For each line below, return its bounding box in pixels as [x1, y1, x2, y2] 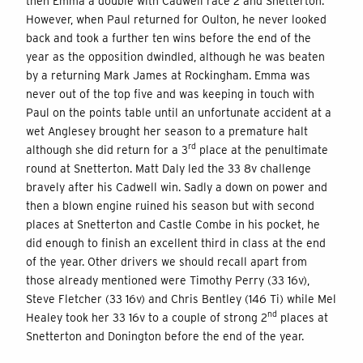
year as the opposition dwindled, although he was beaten [26, 49, 325, 63]
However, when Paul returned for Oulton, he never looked [26, 12, 327, 26]
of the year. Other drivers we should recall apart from [26, 254, 307, 268]
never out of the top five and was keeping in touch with [26, 87, 314, 100]
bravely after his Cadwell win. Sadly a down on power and [26, 180, 327, 194]
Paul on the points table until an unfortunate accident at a [26, 105, 331, 119]
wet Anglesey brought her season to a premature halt [26, 124, 308, 138]
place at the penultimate [196, 143, 328, 156]
